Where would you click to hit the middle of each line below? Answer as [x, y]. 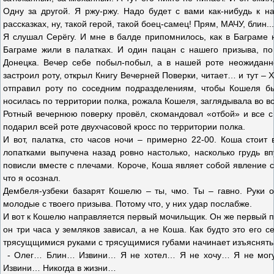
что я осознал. [32, 178]
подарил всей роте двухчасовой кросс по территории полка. [124, 127]
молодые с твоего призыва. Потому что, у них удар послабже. [128, 204]
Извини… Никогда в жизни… [60, 268]
